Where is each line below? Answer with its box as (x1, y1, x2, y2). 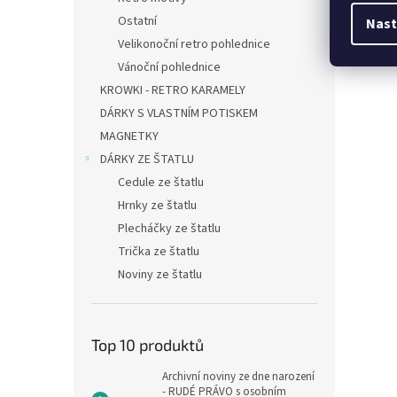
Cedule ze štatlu (118, 174, 204, 191)
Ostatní (118, 12, 157, 30)
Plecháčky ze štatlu (118, 220, 221, 237)
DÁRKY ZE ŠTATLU (100, 151, 194, 168)
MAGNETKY (100, 128, 159, 145)
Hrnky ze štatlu (118, 197, 197, 214)
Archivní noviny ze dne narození (162, 369, 315, 385)
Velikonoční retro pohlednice (118, 35, 270, 53)
